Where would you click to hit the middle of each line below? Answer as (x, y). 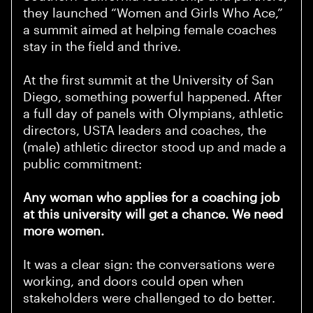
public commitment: (82, 165)
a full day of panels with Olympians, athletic (153, 114)
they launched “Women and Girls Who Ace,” (153, 14)
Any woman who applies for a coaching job (151, 198)
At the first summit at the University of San (148, 81)
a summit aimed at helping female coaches (150, 30)
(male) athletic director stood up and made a (155, 148)
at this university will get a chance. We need (153, 215)
